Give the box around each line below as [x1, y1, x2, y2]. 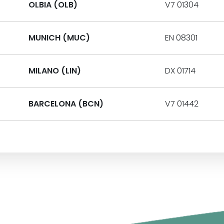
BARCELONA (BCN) [28, 98, 103, 109]
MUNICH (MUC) [28, 32, 90, 43]
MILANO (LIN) [28, 65, 81, 76]
